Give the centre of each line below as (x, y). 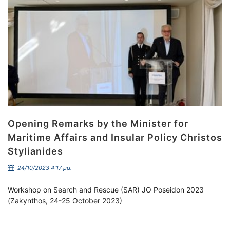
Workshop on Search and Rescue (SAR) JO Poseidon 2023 (106, 190)
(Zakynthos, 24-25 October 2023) (65, 200)
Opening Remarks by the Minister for (98, 123)
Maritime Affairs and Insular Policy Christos (115, 137)
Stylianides (35, 151)
